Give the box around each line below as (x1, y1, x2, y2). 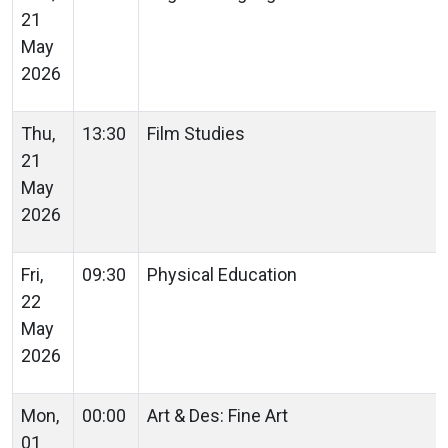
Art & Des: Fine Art (147, 404, 296, 426)
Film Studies (147, 122, 253, 144)
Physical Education (147, 263, 305, 285)
